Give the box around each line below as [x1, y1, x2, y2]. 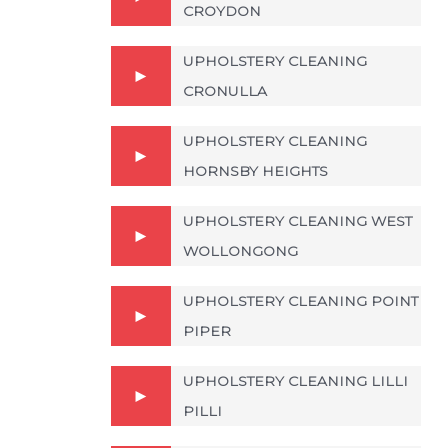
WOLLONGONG [183, 242, 298, 260]
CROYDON [183, 2, 261, 20]
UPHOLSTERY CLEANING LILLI [183, 372, 408, 390]
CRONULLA [183, 82, 267, 100]
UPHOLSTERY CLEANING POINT [183, 292, 418, 310]
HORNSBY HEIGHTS [183, 162, 328, 180]
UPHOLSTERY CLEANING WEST [183, 212, 412, 230]
